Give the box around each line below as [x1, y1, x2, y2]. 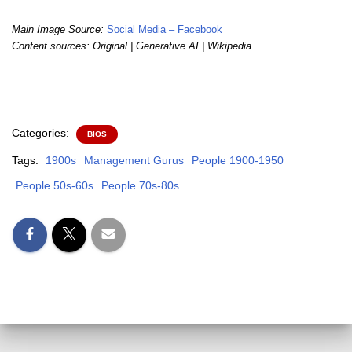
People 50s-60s [16, 179, 93, 192]
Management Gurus [84, 154, 184, 167]
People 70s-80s [101, 179, 179, 192]
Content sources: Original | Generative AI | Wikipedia [12, 40, 251, 52]
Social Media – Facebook [107, 24, 222, 35]
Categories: [12, 126, 72, 139]
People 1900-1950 [192, 154, 284, 167]
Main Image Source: [12, 24, 107, 35]
